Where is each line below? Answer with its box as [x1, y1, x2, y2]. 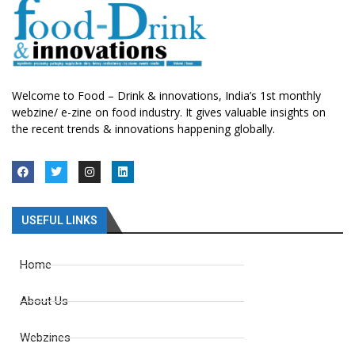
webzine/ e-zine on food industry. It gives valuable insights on [12, 105, 326, 120]
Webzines [20, 330, 71, 345]
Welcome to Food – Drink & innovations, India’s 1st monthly [12, 88, 321, 104]
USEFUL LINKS [21, 214, 97, 227]
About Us [20, 294, 68, 309]
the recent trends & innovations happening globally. [12, 121, 275, 137]
